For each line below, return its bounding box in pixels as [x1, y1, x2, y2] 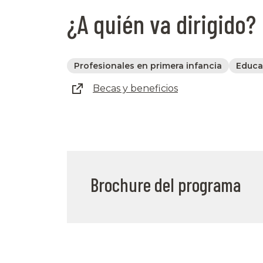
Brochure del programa [90, 173, 241, 196]
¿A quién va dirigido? [67, 8, 256, 39]
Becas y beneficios [93, 83, 178, 95]
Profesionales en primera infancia [74, 60, 222, 71]
